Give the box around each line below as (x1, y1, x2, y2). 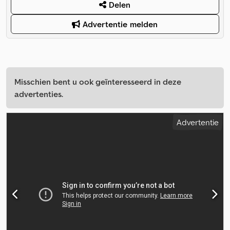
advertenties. (14, 89, 63, 100)
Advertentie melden (80, 19, 158, 30)
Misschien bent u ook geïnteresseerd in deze (14, 76, 181, 87)
